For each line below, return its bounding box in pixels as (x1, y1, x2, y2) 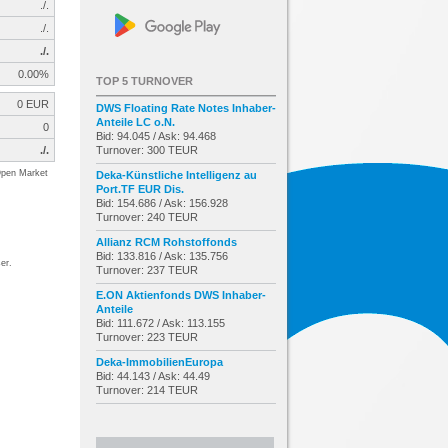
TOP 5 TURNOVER (96, 74, 193, 87)
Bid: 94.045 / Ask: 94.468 (96, 129, 216, 142)
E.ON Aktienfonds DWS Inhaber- (96, 288, 266, 301)
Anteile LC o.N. (96, 115, 175, 128)
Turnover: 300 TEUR (96, 143, 198, 156)
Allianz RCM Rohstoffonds (96, 235, 237, 248)
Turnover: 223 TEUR (96, 330, 198, 343)
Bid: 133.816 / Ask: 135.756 (96, 249, 228, 262)
